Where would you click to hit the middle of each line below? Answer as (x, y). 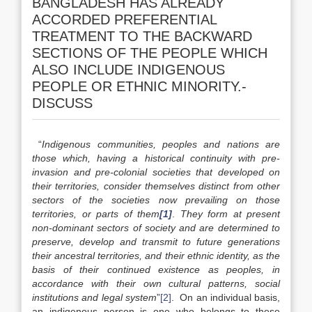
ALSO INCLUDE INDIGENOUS (128, 70)
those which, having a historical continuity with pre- (156, 158)
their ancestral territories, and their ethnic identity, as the (156, 256)
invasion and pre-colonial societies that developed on (156, 172)
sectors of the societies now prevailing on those (156, 200)
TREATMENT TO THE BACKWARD (142, 36)
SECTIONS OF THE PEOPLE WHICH (150, 53)
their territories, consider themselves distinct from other (156, 186)
